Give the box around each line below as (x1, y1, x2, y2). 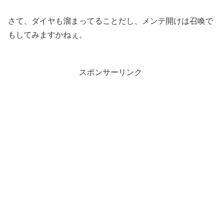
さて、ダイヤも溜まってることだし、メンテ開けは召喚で (8, 17, 213, 26)
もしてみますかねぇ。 (8, 31, 87, 39)
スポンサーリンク (79, 68, 142, 77)
